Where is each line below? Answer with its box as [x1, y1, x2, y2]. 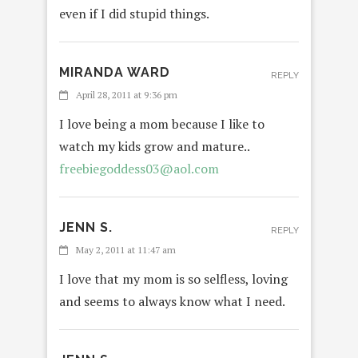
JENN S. [59, 219, 113, 235]
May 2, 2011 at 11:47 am [76, 243, 176, 256]
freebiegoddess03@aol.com [59, 159, 219, 177]
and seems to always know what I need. [59, 292, 285, 310]
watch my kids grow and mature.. [59, 137, 250, 155]
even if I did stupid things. [59, 4, 209, 22]
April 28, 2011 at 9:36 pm [76, 88, 177, 101]
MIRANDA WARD [59, 64, 170, 80]
